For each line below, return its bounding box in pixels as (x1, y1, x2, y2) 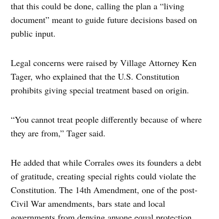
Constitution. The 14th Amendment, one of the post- (11, 183, 198, 196)
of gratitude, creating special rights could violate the (11, 170, 197, 182)
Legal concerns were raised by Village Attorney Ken (11, 56, 197, 68)
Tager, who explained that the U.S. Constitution (11, 70, 180, 82)
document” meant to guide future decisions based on (11, 13, 197, 25)
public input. (11, 27, 56, 39)
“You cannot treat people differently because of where (11, 113, 202, 125)
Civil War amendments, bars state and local (11, 197, 166, 209)
